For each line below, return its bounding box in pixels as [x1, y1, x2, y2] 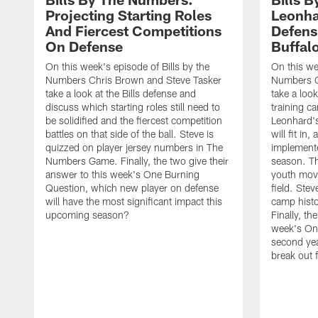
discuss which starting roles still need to [45, 100, 220, 113]
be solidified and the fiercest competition [45, 114, 222, 126]
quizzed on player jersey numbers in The [45, 141, 223, 153]
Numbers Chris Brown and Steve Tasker [45, 73, 221, 86]
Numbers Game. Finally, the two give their [45, 154, 229, 167]
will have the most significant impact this [45, 194, 222, 207]
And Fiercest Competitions [45, 21, 221, 39]
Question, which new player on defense [45, 181, 219, 194]
